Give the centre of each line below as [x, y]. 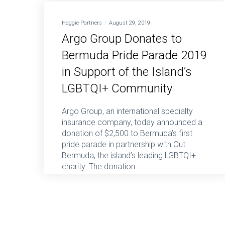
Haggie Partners [82, 23]
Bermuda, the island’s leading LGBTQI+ [129, 156]
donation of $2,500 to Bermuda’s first [127, 134]
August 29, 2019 [130, 23]
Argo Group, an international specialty [127, 111]
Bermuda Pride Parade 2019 [134, 55]
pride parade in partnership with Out [124, 145]
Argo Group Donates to [122, 39]
